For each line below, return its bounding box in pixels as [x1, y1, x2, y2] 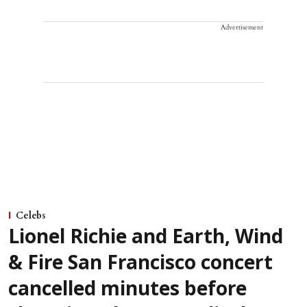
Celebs [16, 208, 46, 222]
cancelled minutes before [8, 278, 247, 302]
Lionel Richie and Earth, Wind [8, 226, 283, 250]
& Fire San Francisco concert [8, 252, 273, 276]
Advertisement [221, 22, 263, 32]
